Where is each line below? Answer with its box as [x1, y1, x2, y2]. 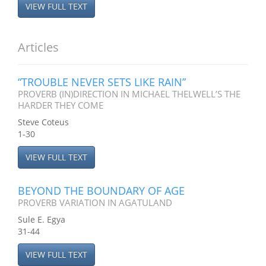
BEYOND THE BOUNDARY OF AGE [18, 183, 185, 198]
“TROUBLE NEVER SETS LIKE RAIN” [18, 75, 186, 89]
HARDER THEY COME [18, 99, 103, 111]
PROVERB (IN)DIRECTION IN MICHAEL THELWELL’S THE [18, 88, 240, 100]
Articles [18, 39, 59, 55]
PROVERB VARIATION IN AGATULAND [18, 197, 172, 208]
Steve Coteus [18, 116, 69, 128]
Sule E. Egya [18, 214, 65, 225]
